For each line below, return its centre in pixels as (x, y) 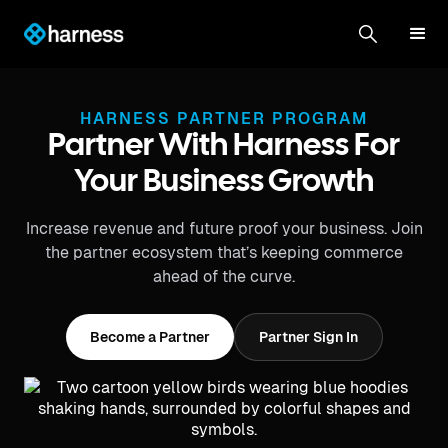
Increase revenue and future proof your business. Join (224, 228)
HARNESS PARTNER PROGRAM (224, 118)
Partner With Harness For (224, 146)
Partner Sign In (308, 337)
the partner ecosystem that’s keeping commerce (224, 252)
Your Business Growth (224, 182)
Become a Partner (149, 337)
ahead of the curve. (224, 276)
